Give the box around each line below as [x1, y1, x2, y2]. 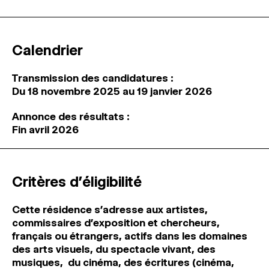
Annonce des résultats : [12, 110, 130, 122]
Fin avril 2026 [12, 124, 79, 136]
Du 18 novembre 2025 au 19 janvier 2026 [12, 85, 212, 97]
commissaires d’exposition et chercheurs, [12, 217, 220, 229]
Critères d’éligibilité [12, 173, 142, 190]
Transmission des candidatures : [12, 72, 174, 84]
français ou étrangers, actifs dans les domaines [12, 230, 247, 242]
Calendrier [12, 41, 83, 59]
